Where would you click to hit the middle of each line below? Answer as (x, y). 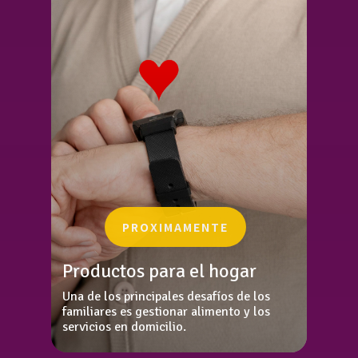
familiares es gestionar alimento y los (166, 312)
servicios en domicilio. (124, 327)
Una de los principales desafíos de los (166, 297)
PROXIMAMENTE (175, 227)
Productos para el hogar (159, 271)
